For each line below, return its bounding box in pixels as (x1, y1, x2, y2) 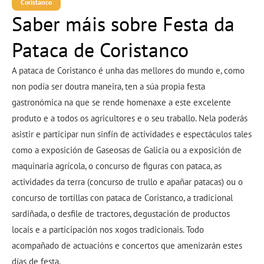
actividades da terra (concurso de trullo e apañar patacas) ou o (12, 176, 243, 187)
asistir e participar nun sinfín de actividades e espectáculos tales (12, 128, 252, 140)
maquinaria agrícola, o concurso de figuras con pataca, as (12, 160, 222, 171)
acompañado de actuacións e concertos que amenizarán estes (12, 239, 242, 251)
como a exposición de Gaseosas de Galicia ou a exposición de (12, 144, 242, 156)
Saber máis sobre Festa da (12, 10, 235, 37)
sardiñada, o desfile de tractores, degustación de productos (12, 207, 230, 219)
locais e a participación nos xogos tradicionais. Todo (12, 223, 204, 235)
